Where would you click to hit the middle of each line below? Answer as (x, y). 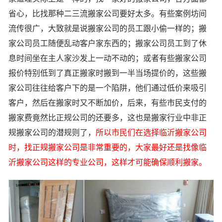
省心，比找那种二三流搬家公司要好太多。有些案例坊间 (108, 13)
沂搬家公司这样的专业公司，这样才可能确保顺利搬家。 (108, 162)
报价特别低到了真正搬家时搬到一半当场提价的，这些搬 (108, 73)
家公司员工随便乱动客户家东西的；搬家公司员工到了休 (108, 43)
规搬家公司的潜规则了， (52, 132)
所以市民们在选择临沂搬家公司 (151, 132)
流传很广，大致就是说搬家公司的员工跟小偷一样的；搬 (108, 28)
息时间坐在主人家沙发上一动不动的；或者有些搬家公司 (108, 58)
